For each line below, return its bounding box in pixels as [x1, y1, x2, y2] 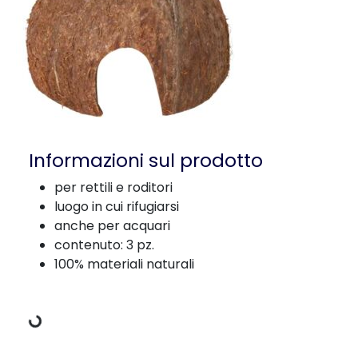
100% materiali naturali [54, 255, 194, 273]
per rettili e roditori [54, 178, 173, 197]
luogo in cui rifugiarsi [54, 197, 179, 216]
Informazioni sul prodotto [29, 147, 263, 173]
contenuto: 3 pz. [54, 236, 154, 254]
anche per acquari [54, 217, 170, 235]
